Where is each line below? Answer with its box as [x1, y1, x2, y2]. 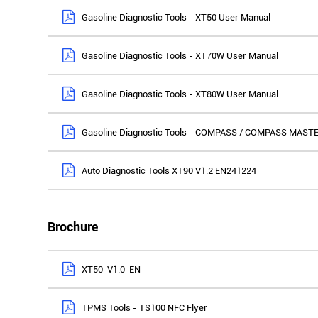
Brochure [48, 219, 99, 234]
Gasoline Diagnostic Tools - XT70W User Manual [82, 50, 279, 61]
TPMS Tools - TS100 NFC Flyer [82, 302, 208, 313]
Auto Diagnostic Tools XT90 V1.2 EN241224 [82, 165, 257, 176]
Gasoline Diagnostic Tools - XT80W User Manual [82, 88, 279, 99]
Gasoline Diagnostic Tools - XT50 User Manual [82, 11, 271, 23]
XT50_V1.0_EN [82, 263, 141, 275]
